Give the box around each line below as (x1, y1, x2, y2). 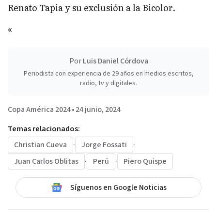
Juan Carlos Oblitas (14, 156, 78, 167)
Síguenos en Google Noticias (70, 182, 167, 193)
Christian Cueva (14, 139, 67, 151)
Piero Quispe (124, 156, 167, 167)
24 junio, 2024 (76, 104, 121, 115)
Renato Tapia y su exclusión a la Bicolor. (8, 1, 175, 15)
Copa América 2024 (8, 104, 71, 115)
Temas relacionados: (8, 124, 80, 135)
